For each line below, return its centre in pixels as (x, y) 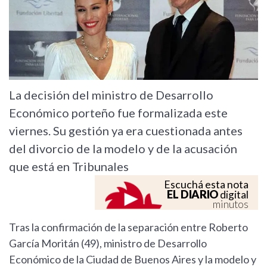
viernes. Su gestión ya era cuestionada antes (126, 131)
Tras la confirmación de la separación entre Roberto (128, 227)
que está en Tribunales (69, 167)
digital (233, 195)
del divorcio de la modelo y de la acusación (123, 149)
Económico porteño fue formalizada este (118, 113)
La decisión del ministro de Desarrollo (111, 95)
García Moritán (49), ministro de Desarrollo (108, 243)
